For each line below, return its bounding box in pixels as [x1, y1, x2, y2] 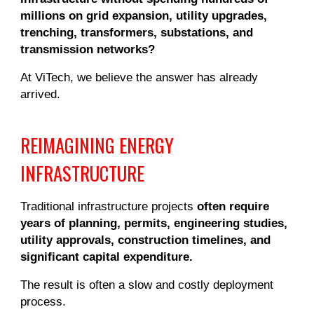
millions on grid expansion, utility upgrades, [20, 8, 268, 22]
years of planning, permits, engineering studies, [20, 216, 288, 230]
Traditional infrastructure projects [20, 199, 198, 213]
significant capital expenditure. [20, 250, 193, 264]
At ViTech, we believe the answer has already [20, 70, 259, 84]
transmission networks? [20, 42, 156, 56]
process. [20, 294, 67, 308]
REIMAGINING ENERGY [20, 131, 175, 159]
